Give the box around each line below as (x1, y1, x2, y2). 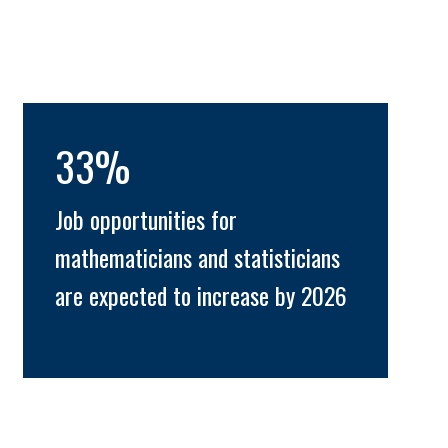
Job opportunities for (54, 201, 237, 238)
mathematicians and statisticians (54, 239, 340, 276)
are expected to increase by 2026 (54, 277, 347, 314)
